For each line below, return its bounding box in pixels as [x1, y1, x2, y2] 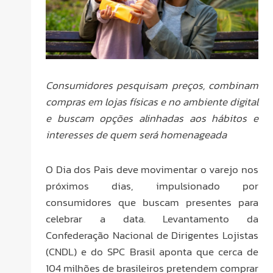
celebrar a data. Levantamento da [46, 210, 258, 227]
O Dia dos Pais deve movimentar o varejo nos [46, 161, 258, 177]
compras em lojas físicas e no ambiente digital [46, 94, 258, 110]
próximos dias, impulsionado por [46, 177, 258, 194]
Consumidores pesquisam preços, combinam [46, 77, 258, 94]
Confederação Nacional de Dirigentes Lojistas [46, 227, 258, 243]
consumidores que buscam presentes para [46, 194, 258, 210]
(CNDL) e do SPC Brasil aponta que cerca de [46, 243, 258, 260]
